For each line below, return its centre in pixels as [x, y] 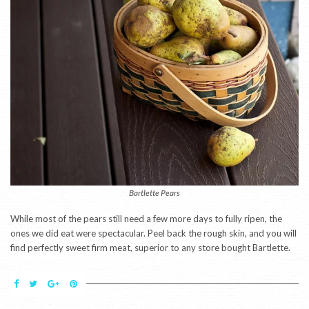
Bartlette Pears [154, 193]
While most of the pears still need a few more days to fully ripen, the [146, 219]
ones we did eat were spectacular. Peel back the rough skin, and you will [153, 233]
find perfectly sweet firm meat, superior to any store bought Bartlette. [150, 248]
